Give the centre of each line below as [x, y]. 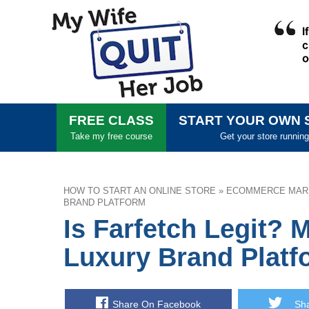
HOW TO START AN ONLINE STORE [140, 191]
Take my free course [111, 136]
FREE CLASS [111, 120]
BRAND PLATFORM [104, 202]
